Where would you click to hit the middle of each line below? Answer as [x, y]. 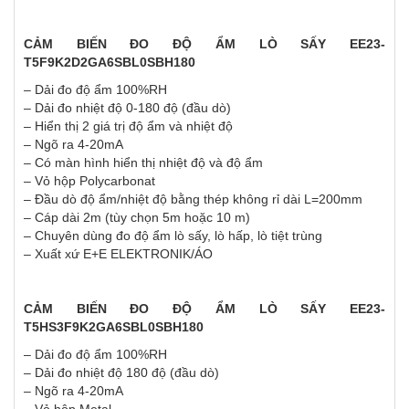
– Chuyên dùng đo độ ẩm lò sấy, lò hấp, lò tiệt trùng [173, 236]
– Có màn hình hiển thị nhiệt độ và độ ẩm [143, 163]
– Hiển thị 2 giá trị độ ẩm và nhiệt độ [128, 126]
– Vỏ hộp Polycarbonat [89, 181]
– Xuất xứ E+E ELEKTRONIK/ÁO [118, 254]
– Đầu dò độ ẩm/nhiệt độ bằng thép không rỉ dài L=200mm [193, 199]
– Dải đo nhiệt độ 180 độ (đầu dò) [121, 373]
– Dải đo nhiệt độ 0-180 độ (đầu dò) [127, 108]
